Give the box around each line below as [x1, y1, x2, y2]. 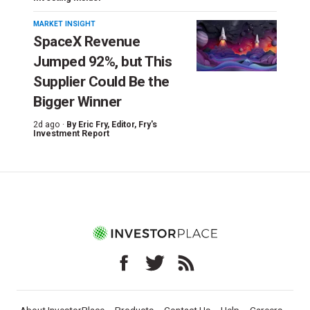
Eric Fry [78, 119, 107, 129]
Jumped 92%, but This [33, 53, 172, 70]
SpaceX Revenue [33, 33, 140, 50]
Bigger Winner [33, 93, 122, 110]
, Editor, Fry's [107, 119, 157, 129]
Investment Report [33, 128, 109, 138]
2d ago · [33, 119, 64, 129]
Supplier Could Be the [33, 73, 170, 90]
